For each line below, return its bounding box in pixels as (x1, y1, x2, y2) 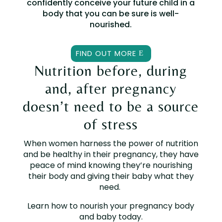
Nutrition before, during (34, 61, 188, 79)
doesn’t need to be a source (23, 97, 199, 115)
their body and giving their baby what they (28, 170, 194, 182)
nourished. (90, 18, 132, 30)
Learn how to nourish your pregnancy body (27, 200, 195, 212)
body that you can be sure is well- (43, 7, 179, 19)
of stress (84, 115, 138, 133)
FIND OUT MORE (76, 48, 137, 59)
